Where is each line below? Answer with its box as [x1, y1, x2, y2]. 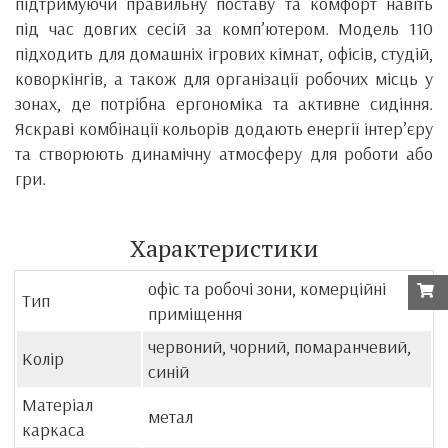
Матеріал [22, 392, 93, 416]
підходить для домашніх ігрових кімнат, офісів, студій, [15, 41, 433, 65]
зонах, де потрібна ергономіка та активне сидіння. [15, 91, 433, 115]
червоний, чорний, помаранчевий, [148, 334, 411, 358]
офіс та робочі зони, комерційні [148, 276, 386, 300]
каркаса [22, 417, 85, 441]
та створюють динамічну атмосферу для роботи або [15, 141, 433, 165]
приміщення [148, 301, 242, 325]
